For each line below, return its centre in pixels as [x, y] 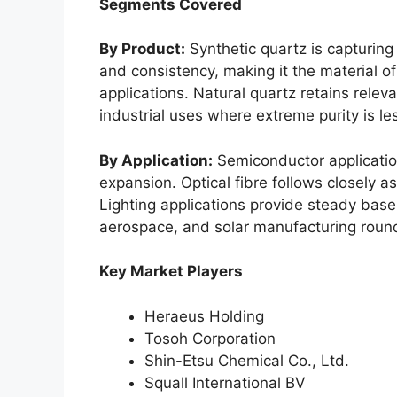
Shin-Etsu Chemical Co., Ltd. [247, 360]
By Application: [156, 160]
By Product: [142, 49]
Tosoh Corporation [210, 338]
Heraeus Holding [204, 316]
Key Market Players [171, 272]
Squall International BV [225, 382]
